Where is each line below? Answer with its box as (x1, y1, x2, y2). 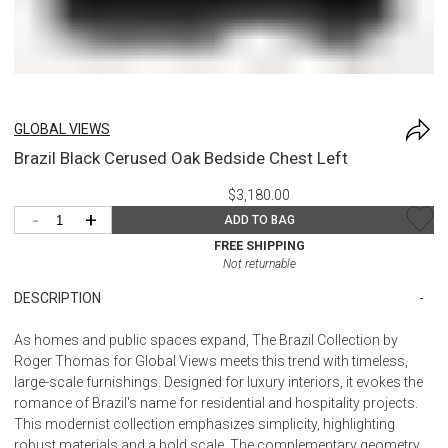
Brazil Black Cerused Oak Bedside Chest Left (14, 147, 348, 168)
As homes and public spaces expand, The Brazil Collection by (14, 331, 398, 348)
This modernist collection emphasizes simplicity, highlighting (14, 415, 395, 432)
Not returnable (222, 256, 296, 271)
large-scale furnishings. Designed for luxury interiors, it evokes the (14, 373, 423, 390)
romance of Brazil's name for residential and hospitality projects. (14, 394, 418, 411)
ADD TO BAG (223, 212, 295, 227)
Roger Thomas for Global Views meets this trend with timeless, (14, 352, 408, 369)
